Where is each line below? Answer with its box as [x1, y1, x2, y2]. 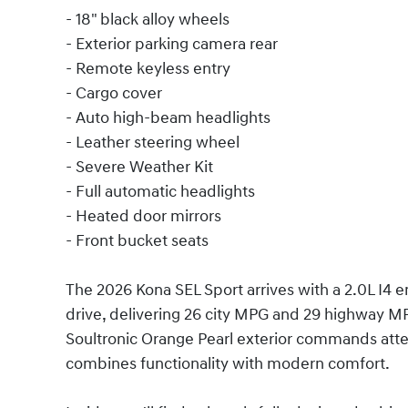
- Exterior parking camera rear [66, 34, 278, 56]
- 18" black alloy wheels [66, 9, 229, 31]
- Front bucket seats [66, 230, 209, 252]
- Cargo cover [66, 83, 162, 105]
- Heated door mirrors [66, 206, 221, 228]
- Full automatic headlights [66, 181, 255, 203]
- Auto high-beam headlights [66, 107, 270, 129]
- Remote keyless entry [66, 58, 230, 80]
